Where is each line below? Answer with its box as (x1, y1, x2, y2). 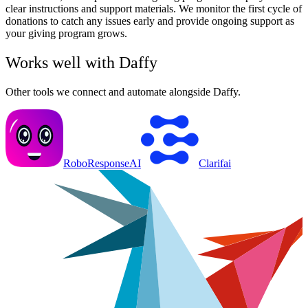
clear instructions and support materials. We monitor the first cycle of (5, 3, 302, 15)
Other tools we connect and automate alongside (5, 86, 213, 98)
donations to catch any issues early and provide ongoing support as (5, 15, 294, 27)
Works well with (5, 54, 119, 72)
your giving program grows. (5, 27, 127, 40)
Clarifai (199, 157, 231, 170)
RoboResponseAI (63, 157, 141, 170)
